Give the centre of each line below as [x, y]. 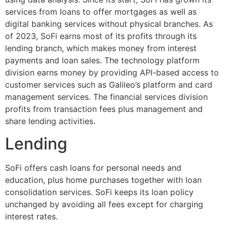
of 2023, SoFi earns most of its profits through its [101, 36]
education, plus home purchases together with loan [103, 180]
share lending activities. [50, 121]
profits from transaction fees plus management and [104, 109]
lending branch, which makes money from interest [101, 48]
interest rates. [31, 217]
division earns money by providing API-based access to [112, 72]
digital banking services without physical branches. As [109, 24]
